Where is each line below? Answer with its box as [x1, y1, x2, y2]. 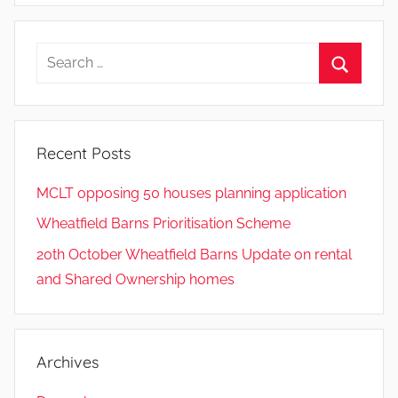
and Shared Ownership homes [36, 270, 235, 288]
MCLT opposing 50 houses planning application [36, 184, 346, 202]
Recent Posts [36, 142, 131, 163]
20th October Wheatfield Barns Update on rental [36, 245, 352, 263]
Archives [36, 351, 99, 372]
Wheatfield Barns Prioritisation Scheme [36, 215, 291, 233]
